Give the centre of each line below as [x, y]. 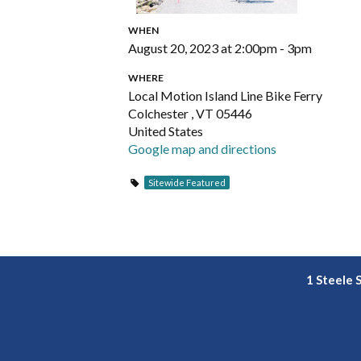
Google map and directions [202, 149]
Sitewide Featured [187, 183]
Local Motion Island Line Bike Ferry [225, 95]
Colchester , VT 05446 [190, 113]
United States [166, 131]
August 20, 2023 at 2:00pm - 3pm [220, 48]
